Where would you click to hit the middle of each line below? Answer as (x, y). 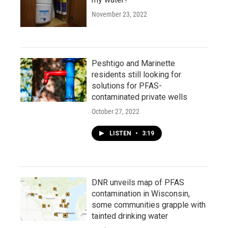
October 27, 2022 (116, 111)
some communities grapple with (149, 205)
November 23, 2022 (119, 14)
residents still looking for (136, 74)
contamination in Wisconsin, (141, 193)
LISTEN (121, 133)
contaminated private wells (139, 97)
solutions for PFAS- (127, 85)
